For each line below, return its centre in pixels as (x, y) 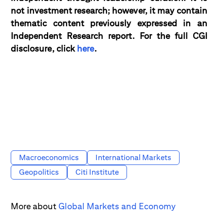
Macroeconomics (49, 157)
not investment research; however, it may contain (109, 10)
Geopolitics (39, 172)
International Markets (134, 157)
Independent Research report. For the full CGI (109, 36)
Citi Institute (97, 172)
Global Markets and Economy (117, 206)
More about (35, 206)
